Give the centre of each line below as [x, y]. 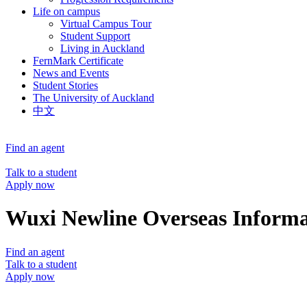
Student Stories [65, 85]
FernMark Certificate [78, 61]
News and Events [71, 73]
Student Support [95, 36]
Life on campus [66, 11]
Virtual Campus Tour [106, 24]
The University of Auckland [94, 98]
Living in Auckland [102, 48]
